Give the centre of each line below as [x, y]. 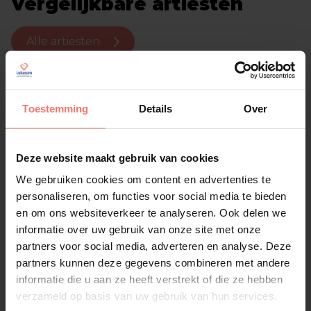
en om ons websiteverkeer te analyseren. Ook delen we [151, 213]
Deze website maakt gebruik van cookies [118, 158]
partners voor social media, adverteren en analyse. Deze [154, 246]
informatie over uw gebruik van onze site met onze [138, 229]
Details [155, 108]
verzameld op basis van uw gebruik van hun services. [147, 296]
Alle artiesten [63, 41]
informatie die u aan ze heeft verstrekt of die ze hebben [149, 279]
